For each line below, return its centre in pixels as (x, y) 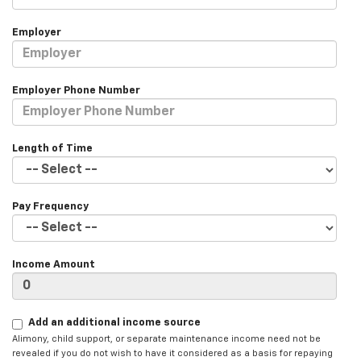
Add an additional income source (114, 323)
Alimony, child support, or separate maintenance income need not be (166, 339)
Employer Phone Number (76, 91)
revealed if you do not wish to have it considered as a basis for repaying (172, 354)
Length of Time (52, 149)
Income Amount (54, 265)
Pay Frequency (50, 207)
